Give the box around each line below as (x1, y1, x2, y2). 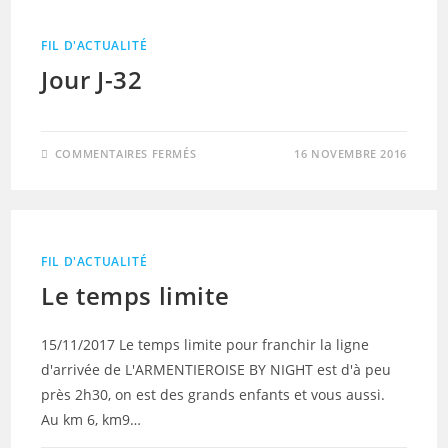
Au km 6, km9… (41, 410, 142, 429)
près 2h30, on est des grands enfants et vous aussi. (41, 385, 386, 404)
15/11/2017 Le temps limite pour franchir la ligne (41, 335, 370, 354)
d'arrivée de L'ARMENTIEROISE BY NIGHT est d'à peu (41, 360, 392, 379)
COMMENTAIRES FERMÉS (54, 146, 197, 161)
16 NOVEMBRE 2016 (294, 146, 407, 161)
